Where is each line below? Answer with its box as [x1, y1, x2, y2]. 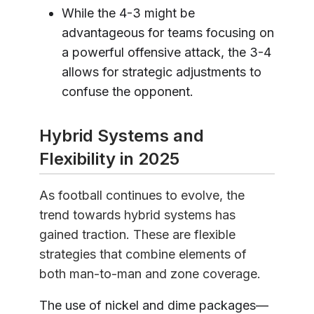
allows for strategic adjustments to [62, 64, 261, 79]
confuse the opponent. [62, 83, 193, 99]
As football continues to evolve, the [39, 188, 245, 203]
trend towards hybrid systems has [39, 207, 235, 223]
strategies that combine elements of [39, 247, 247, 262]
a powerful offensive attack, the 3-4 [62, 44, 271, 60]
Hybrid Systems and [39, 125, 204, 146]
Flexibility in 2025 [39, 148, 179, 169]
